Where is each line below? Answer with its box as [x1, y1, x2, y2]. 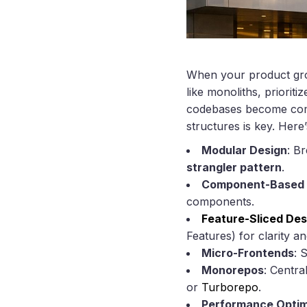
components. [186, 195, 254, 209]
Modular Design [201, 143, 287, 158]
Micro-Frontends [201, 246, 294, 260]
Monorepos [201, 263, 264, 278]
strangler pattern [186, 160, 282, 175]
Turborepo [201, 280, 258, 295]
